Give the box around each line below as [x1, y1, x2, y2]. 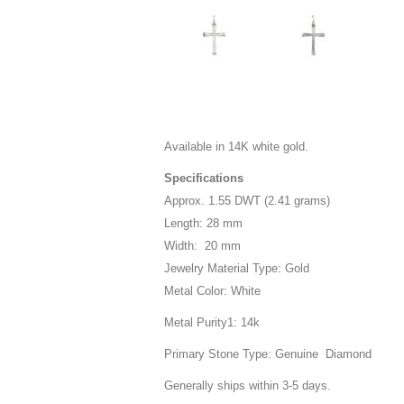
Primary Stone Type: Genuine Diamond [164, 346, 372, 361]
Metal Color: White [164, 283, 261, 298]
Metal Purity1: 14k [164, 315, 260, 329]
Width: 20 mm [164, 238, 241, 252]
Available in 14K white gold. [164, 139, 312, 153]
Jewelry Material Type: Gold [164, 261, 309, 275]
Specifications [164, 170, 243, 185]
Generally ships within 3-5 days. [164, 378, 331, 392]
